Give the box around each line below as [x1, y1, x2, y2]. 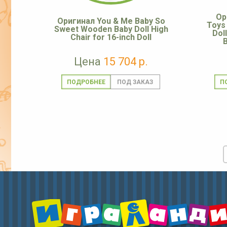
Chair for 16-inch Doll [70, 32, 152, 43]
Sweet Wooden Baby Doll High [54, 24, 168, 34]
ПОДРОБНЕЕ [66, 79, 105, 86]
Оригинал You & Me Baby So [57, 16, 165, 26]
